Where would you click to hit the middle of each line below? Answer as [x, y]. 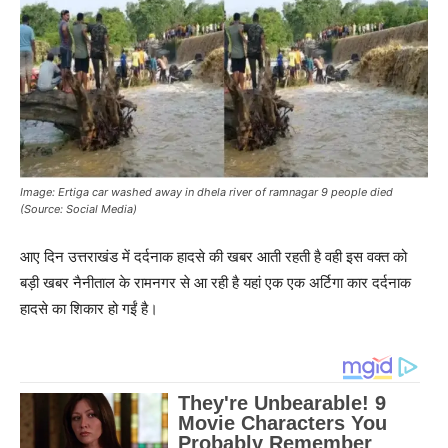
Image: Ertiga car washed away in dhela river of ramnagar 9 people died [206, 192]
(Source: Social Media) [78, 209]
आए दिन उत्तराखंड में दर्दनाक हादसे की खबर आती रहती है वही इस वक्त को [213, 257]
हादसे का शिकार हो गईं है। [89, 309]
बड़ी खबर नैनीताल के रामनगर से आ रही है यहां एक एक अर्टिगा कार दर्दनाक [215, 283]
